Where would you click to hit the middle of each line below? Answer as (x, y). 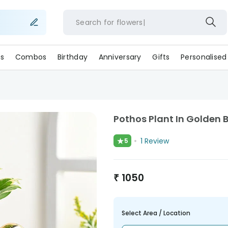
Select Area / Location (156, 213)
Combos (31, 57)
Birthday (73, 57)
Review (156, 141)
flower (128, 22)
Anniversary (120, 57)
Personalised (204, 57)
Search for (95, 22)
